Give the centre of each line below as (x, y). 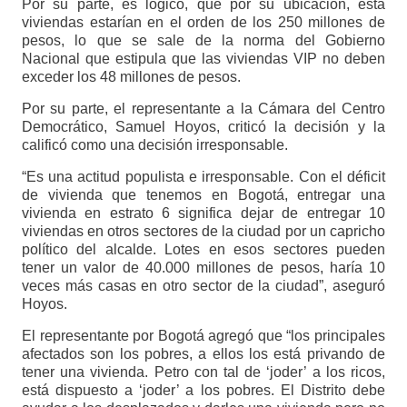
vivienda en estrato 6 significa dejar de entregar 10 (203, 213)
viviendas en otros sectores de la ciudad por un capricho (203, 232)
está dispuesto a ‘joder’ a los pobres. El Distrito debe (203, 391)
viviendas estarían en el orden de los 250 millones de (203, 23)
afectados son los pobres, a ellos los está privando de (203, 354)
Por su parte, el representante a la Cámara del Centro (203, 109)
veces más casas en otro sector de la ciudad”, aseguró (203, 286)
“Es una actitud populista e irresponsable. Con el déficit (203, 177)
